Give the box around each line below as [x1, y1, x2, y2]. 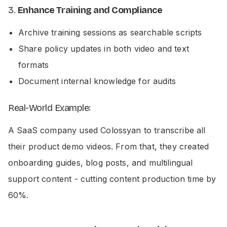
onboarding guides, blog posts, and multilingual [8, 158, 193, 168]
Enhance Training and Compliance [17, 5, 162, 16]
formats [18, 60, 49, 70]
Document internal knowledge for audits [18, 76, 176, 86]
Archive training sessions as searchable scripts [18, 27, 202, 37]
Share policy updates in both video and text [18, 44, 189, 54]
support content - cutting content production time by [8, 174, 216, 184]
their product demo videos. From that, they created [8, 141, 209, 152]
